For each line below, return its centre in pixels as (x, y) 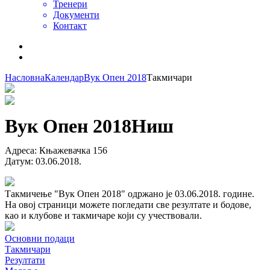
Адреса (20, 150)
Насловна (25, 77)
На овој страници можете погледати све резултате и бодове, (128, 204)
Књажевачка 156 (73, 150)
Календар (64, 77)
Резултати (25, 260)
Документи (76, 15)
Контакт (70, 26)
